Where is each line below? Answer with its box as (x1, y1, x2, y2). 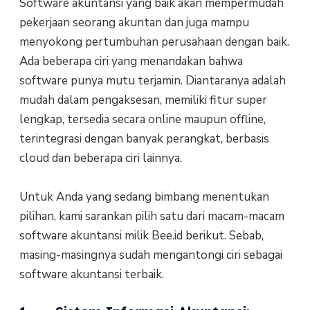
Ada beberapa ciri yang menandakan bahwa (19, 53, 243, 69)
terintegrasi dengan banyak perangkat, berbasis (19, 130, 269, 147)
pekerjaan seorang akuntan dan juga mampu (19, 14, 249, 30)
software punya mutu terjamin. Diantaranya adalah (19, 72, 286, 89)
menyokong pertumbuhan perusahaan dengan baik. (19, 33, 289, 50)
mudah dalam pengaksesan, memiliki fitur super (19, 91, 267, 108)
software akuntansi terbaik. (19, 266, 164, 282)
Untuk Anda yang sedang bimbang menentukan (19, 188, 269, 205)
